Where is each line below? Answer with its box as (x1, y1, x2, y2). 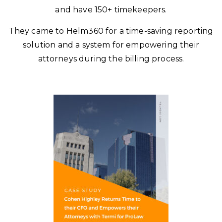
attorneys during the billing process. (38, 54, 184, 63)
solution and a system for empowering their (23, 40, 199, 50)
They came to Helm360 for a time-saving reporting (8, 26, 214, 36)
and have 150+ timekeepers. (55, 5, 167, 14)
